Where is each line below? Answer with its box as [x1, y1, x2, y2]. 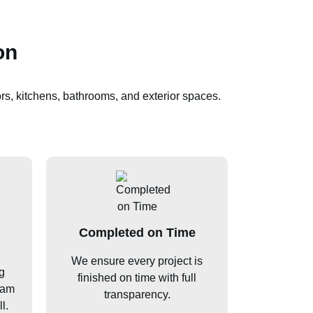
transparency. [103, 288, 170, 300]
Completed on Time [78, 225, 196, 240]
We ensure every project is [71, 254, 203, 267]
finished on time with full [78, 271, 196, 284]
